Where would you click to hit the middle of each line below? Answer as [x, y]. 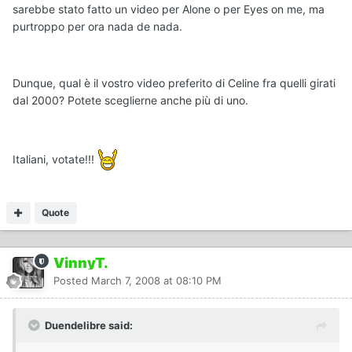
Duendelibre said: [89, 326]
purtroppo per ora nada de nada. [97, 27]
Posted [72, 281]
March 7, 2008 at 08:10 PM [156, 281]
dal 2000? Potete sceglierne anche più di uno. [130, 101]
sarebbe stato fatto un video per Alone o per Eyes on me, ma [169, 9]
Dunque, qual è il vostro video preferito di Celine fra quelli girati [174, 83]
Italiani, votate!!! [55, 159]
